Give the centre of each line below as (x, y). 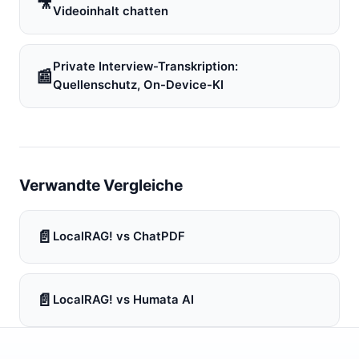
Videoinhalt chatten (111, 11)
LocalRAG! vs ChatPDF (119, 236)
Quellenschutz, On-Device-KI (138, 85)
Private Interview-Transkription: (145, 67)
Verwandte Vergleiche (101, 185)
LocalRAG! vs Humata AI (123, 300)
